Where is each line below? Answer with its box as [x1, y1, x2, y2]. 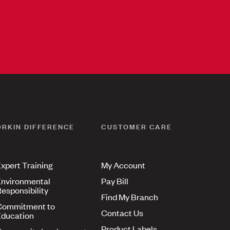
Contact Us [101, 207, 144, 219]
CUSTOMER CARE [101, 120, 172, 131]
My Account [101, 159, 146, 171]
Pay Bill [101, 175, 129, 187]
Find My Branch [101, 191, 159, 203]
